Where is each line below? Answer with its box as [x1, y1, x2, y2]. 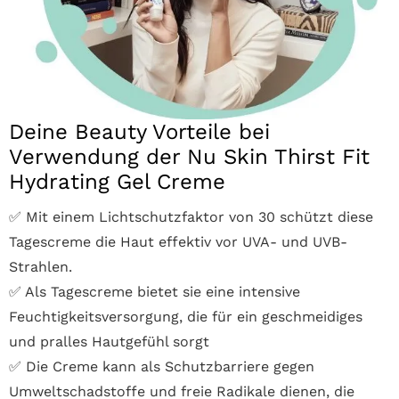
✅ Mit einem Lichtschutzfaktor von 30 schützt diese [9, 208, 373, 225]
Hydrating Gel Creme [9, 168, 225, 194]
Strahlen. [9, 257, 72, 275]
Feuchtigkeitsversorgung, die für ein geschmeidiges [9, 307, 362, 325]
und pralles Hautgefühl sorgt [9, 332, 209, 350]
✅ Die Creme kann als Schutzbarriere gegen [9, 357, 314, 375]
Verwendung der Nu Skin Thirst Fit [9, 143, 370, 169]
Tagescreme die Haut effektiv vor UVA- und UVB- [9, 232, 347, 250]
